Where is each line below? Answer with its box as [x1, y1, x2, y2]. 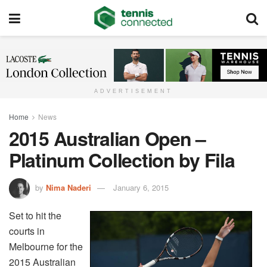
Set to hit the [9, 209, 61, 223]
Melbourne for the [9, 240, 83, 254]
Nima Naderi [46, 182, 91, 194]
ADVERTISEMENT [94, 88, 173, 95]
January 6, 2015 [113, 182, 169, 194]
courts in [9, 224, 45, 238]
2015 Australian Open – [9, 125, 206, 153]
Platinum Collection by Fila [9, 146, 235, 174]
